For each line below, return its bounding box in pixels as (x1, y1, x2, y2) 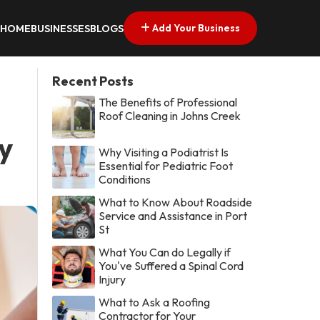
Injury (99, 271, 126, 286)
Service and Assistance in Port (99, 208, 248, 223)
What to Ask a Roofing (99, 294, 211, 309)
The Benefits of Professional (99, 94, 238, 109)
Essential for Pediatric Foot (99, 158, 234, 173)
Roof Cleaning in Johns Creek (99, 108, 241, 123)
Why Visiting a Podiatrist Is (99, 144, 229, 159)
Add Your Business (150, 21, 240, 34)
